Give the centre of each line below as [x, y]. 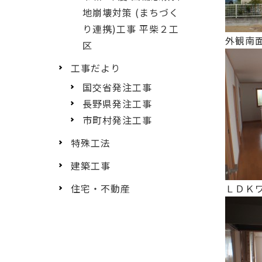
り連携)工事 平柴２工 [131, 28]
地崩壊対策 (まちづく [131, 12]
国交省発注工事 [117, 87]
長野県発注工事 [117, 103]
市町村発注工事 [117, 120]
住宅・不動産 [101, 189]
